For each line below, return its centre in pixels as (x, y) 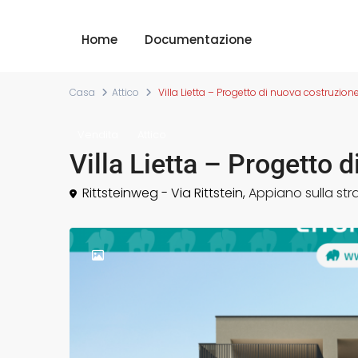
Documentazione (198, 40)
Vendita (98, 135)
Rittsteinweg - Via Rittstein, (164, 193)
